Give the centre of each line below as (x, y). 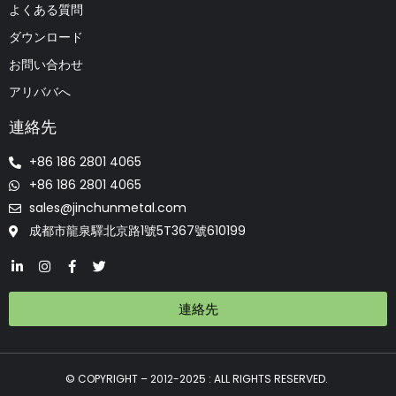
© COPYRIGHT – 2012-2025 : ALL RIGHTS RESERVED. (198, 379)
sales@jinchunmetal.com (107, 208)
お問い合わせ (46, 65)
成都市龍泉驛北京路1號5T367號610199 (137, 231)
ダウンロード (46, 38)
